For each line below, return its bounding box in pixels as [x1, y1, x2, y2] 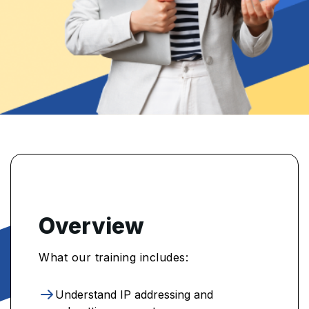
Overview [39, 212, 145, 239]
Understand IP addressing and [55, 287, 214, 301]
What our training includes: [39, 250, 189, 264]
